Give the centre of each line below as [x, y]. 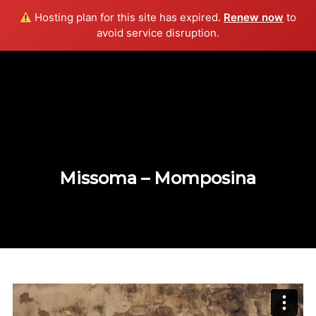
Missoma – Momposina [158, 178]
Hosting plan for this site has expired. [128, 17]
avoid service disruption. [158, 33]
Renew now [254, 17]
